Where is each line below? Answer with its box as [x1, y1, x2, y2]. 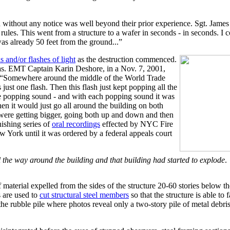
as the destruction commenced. [75, 55, 177, 64]
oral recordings [52, 120, 100, 128]
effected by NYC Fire [100, 120, 173, 128]
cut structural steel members [40, 190, 129, 199]
